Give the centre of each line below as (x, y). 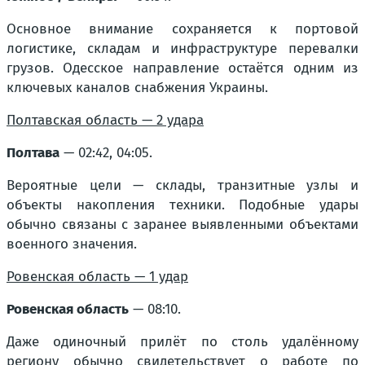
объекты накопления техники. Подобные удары (182, 205)
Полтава (33, 153)
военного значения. (72, 244)
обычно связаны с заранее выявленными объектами (182, 224)
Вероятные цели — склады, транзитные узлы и (182, 185)
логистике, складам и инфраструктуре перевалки (182, 48)
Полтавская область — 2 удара (105, 120)
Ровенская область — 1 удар (97, 277)
